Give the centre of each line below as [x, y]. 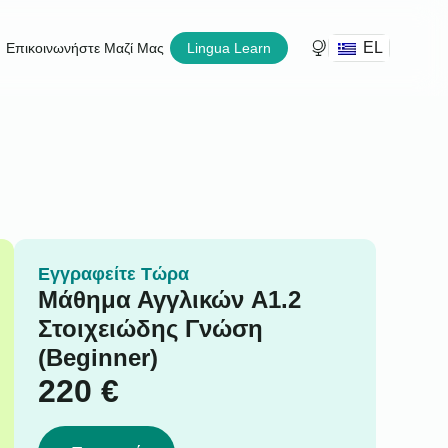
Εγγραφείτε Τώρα [113, 273]
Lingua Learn [229, 48]
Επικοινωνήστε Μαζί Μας [85, 48]
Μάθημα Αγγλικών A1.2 [169, 299]
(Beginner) [97, 357]
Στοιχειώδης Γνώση [150, 328]
